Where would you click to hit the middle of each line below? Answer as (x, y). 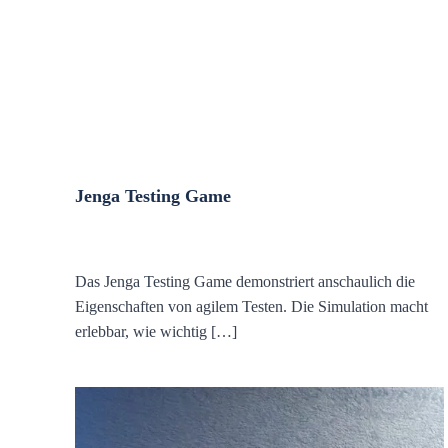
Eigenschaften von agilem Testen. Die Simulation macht (251, 306)
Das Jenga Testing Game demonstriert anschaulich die (245, 281)
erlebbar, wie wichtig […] (156, 331)
